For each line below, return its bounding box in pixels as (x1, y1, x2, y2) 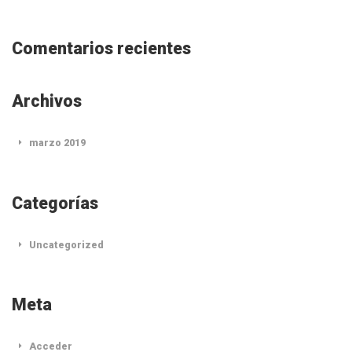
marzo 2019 (29, 137, 86, 149)
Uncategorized (29, 238, 104, 251)
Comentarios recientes (12, 38, 191, 59)
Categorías (12, 192, 98, 213)
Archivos (12, 91, 82, 112)
